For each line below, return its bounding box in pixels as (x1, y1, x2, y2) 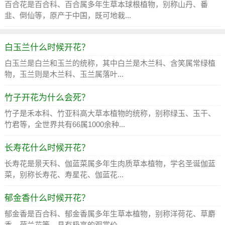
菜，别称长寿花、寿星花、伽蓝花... (4, 170, 124, 179)
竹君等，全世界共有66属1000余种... (4, 120, 125, 129)
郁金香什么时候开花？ (4, 193, 90, 203)
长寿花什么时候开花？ (4, 143, 90, 153)
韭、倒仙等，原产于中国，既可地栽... (4, 11, 131, 20)
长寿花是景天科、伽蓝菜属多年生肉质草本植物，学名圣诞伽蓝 (4, 159, 215, 168)
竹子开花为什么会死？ (4, 92, 90, 102)
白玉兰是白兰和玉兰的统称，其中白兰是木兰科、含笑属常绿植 (4, 58, 215, 67)
